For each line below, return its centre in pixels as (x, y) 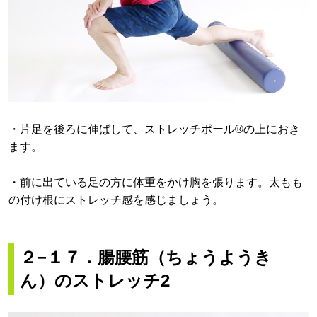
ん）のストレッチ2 (95, 281)
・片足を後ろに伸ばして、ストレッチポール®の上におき (154, 129)
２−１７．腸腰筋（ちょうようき (146, 258)
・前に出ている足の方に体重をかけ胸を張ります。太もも (156, 183)
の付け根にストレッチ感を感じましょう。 (116, 200)
